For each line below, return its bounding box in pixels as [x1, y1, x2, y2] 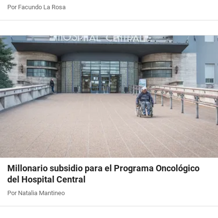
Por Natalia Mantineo [7, 189, 65, 197]
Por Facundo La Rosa [7, 3, 66, 11]
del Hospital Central [7, 174, 86, 185]
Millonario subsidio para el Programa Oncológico [7, 163, 200, 174]
